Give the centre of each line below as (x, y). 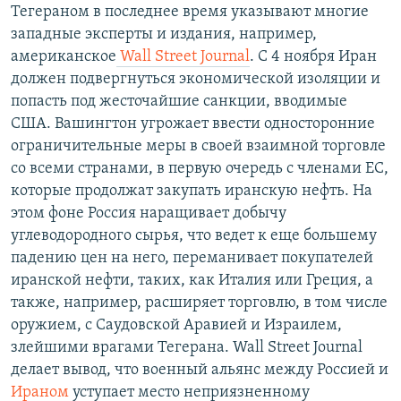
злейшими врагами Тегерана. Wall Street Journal (187, 348)
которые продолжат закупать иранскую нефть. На (192, 192)
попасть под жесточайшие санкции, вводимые (179, 102)
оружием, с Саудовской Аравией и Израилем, (176, 326)
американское (64, 57)
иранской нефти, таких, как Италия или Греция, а (192, 281)
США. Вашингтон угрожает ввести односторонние (193, 124)
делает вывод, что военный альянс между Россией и (200, 371)
